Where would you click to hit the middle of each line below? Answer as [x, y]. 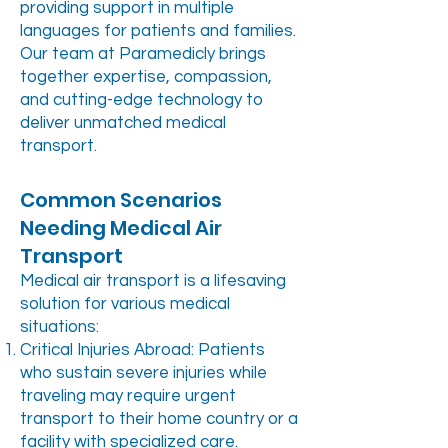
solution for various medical [125, 304]
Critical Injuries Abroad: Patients [142, 350]
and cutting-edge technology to [141, 100]
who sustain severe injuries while [143, 373]
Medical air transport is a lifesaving [153, 281]
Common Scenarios [121, 200]
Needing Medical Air [121, 228]
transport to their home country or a [159, 419]
